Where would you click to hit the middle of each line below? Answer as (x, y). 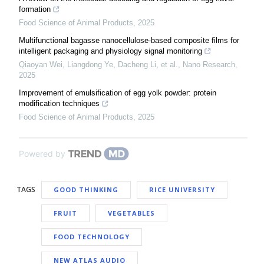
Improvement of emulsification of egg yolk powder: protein (118, 93)
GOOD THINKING (86, 189)
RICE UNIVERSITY (182, 189)
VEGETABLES (131, 213)
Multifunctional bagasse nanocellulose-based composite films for (129, 40)
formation (35, 9)
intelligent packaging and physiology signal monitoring (110, 51)
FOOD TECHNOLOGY (92, 236)
